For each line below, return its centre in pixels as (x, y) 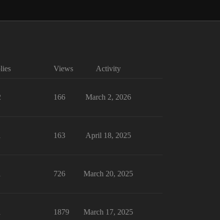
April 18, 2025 (108, 135)
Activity (108, 69)
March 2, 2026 (108, 97)
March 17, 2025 (108, 212)
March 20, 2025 (108, 174)
